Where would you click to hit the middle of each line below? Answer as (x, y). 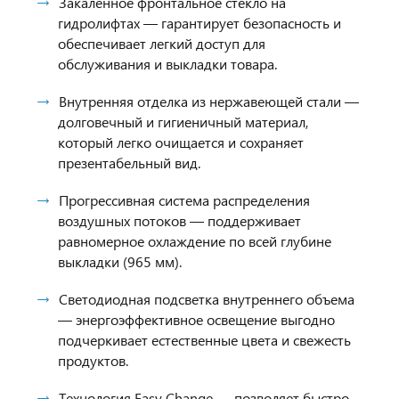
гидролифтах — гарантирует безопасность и (199, 23)
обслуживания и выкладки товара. (167, 64)
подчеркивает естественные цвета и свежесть (204, 340)
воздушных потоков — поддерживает (179, 220)
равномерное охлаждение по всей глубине (195, 241)
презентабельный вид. (129, 163)
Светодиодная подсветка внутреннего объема (207, 299)
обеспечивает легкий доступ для (162, 43)
